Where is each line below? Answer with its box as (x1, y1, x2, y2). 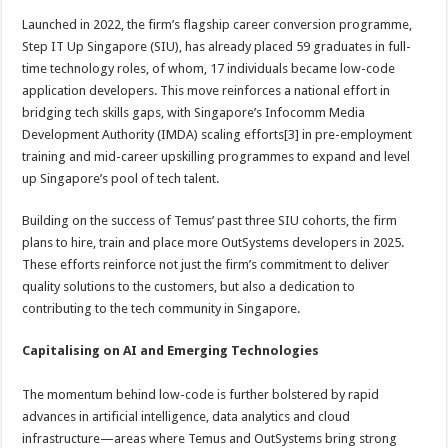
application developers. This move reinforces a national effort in (22, 83, 391, 98)
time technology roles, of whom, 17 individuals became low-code (22, 61, 396, 76)
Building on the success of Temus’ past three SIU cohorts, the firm (22, 213, 398, 228)
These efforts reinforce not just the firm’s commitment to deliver (22, 257, 390, 272)
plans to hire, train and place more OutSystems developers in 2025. (22, 235, 405, 250)
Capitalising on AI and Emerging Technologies (22, 343, 320, 358)
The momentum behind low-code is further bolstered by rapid (22, 387, 380, 402)
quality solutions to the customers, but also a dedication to (22, 279, 356, 294)
